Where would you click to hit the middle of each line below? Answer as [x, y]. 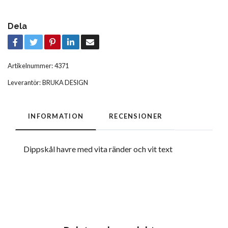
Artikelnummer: [30, 65]
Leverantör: [24, 82]
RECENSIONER [136, 116]
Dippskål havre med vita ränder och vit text [98, 149]
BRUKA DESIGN [65, 82]
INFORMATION [56, 116]
